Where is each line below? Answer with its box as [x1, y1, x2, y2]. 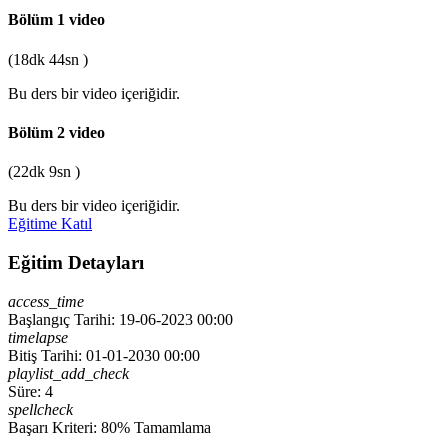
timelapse [8, 328, 68, 346]
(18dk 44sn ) [8, 50, 88, 68]
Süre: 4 [8, 382, 53, 400]
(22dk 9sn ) [8, 163, 80, 181]
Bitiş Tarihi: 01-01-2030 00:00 [8, 346, 200, 364]
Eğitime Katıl [8, 215, 92, 233]
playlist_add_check [8, 364, 129, 382]
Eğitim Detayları [8, 251, 144, 273]
